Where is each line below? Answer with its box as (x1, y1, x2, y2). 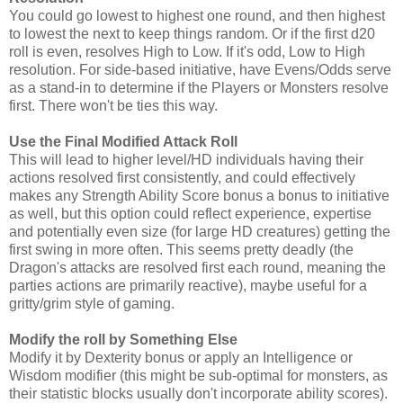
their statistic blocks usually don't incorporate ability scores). (9, 385, 388, 401)
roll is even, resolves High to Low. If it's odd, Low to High (9, 43, 365, 59)
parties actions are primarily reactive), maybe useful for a (9, 277, 367, 293)
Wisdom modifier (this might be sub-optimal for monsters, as (9, 367, 388, 383)
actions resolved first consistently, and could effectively (9, 169, 355, 185)
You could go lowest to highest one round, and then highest (9, 7, 385, 23)
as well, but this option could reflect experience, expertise (9, 205, 372, 221)
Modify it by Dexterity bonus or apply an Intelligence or (9, 349, 353, 365)
